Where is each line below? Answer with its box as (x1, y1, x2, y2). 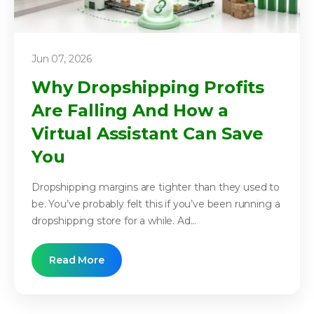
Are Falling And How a (32, 100, 228, 121)
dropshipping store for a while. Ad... (32, 214, 197, 228)
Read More (49, 254, 104, 267)
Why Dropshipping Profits (32, 77, 265, 98)
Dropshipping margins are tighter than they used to (32, 181, 280, 194)
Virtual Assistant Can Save (32, 123, 264, 144)
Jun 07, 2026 (32, 53, 93, 66)
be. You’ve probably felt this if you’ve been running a (32, 198, 280, 211)
